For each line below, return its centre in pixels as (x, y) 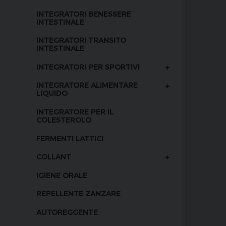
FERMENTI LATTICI (70, 138)
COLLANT (54, 157)
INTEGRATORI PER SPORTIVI (88, 67)
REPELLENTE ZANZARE (78, 194)
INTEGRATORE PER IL (75, 111)
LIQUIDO (52, 93)
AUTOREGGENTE (67, 212)
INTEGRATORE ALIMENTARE (87, 85)
